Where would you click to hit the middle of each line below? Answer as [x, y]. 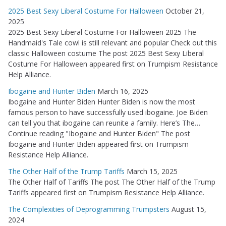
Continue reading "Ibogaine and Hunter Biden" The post [99, 134]
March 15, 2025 [152, 172]
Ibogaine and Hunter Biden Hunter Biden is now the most [102, 102]
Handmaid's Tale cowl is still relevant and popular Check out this [112, 43]
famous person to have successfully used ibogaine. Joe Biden [108, 112]
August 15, [189, 209]
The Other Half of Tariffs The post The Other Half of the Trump [112, 182]
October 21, [185, 11]
